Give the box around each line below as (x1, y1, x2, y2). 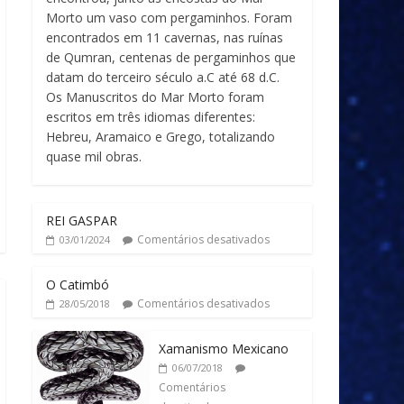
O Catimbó (46, 276, 109, 293)
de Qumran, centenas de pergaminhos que (46, 49, 296, 66)
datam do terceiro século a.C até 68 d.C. (46, 69, 280, 86)
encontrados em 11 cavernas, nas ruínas (46, 29, 283, 46)
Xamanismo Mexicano (159, 340, 289, 357)
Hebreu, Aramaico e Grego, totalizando (46, 128, 275, 145)
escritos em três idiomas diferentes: (46, 108, 255, 125)
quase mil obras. (46, 148, 142, 165)
